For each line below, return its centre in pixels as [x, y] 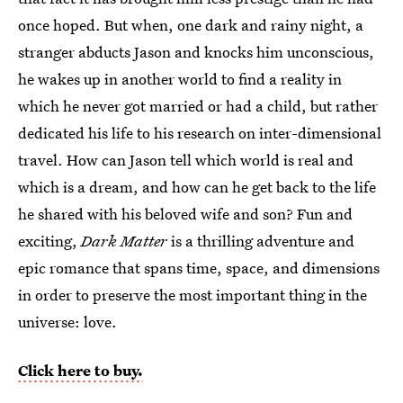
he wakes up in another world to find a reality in [180, 78]
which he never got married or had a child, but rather [198, 105]
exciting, [49, 240]
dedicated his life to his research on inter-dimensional [200, 132]
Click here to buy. [81, 370]
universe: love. [67, 321]
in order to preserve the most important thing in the [193, 294]
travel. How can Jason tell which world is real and [186, 159]
